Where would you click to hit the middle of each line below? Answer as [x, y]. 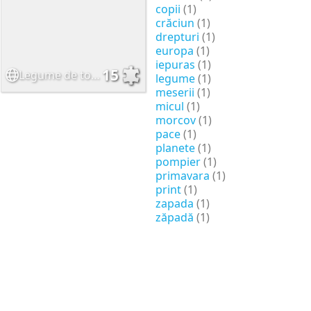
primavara [182, 175]
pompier [178, 161]
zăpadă [174, 217]
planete [175, 148]
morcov [175, 120]
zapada [174, 203]
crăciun [175, 23]
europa [174, 50]
